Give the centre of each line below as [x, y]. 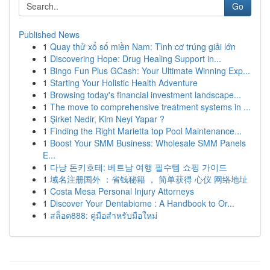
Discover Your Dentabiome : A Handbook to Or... [142, 203]
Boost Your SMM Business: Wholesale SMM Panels [148, 143]
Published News [49, 34]
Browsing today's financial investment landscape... [146, 95]
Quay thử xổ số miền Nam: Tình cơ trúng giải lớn [143, 46]
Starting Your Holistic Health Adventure [124, 83]
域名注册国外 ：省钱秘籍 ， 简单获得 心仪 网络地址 [149, 179]
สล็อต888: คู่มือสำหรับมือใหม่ [104, 215]
